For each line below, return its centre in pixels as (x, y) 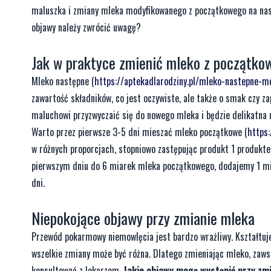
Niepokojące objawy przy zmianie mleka (143, 218)
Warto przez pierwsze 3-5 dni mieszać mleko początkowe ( (139, 132)
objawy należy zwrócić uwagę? (86, 27)
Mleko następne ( (63, 81)
